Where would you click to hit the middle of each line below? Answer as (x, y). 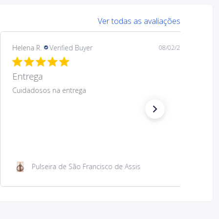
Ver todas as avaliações (139, 21)
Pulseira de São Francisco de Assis (86, 166)
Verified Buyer (71, 47)
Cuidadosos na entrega (49, 90)
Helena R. (27, 47)
